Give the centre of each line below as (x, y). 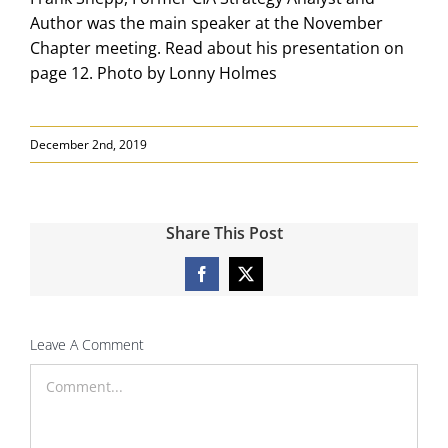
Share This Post (224, 232)
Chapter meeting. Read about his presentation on (216, 47)
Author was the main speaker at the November (206, 22)
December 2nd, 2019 (88, 144)
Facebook (231, 280)
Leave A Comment (87, 344)
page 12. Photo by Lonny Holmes (153, 72)
